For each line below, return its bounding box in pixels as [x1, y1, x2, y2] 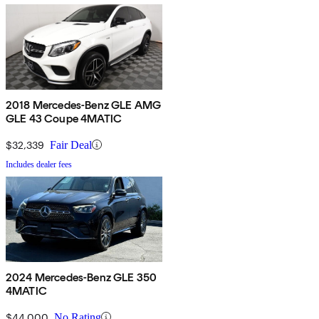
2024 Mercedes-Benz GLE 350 [6, 270, 157, 284]
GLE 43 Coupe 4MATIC [6, 111, 122, 125]
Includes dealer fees [6, 159, 72, 169]
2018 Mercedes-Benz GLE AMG [6, 98, 162, 112]
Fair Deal [50, 138, 92, 151]
